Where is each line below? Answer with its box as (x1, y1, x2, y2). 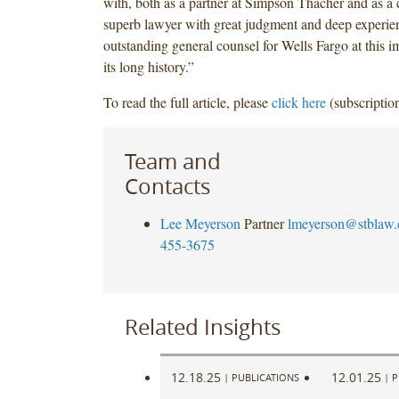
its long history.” (102, 56, 194, 76)
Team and (124, 146, 221, 175)
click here (271, 92, 326, 111)
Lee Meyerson (159, 213, 240, 232)
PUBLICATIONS (231, 370, 299, 384)
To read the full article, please (102, 92, 272, 111)
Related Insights (124, 312, 281, 341)
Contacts (124, 171, 210, 200)
